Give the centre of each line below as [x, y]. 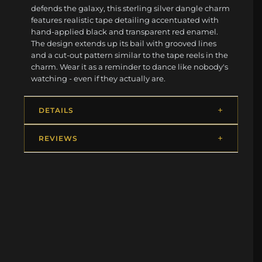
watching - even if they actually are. [99, 78]
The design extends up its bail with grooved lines [124, 43]
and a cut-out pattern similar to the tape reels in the [130, 55]
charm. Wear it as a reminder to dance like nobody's [130, 66]
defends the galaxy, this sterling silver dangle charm [131, 8]
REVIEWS [58, 138]
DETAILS [56, 110]
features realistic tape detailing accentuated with [125, 20]
